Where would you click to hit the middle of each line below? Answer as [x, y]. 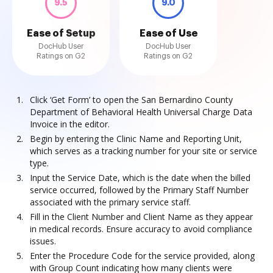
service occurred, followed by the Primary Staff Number [139, 190]
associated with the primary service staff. [110, 202]
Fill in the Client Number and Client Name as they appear [141, 217]
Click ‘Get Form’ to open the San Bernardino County [131, 100]
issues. [43, 241]
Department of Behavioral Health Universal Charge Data [141, 112]
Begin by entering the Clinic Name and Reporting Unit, [136, 139]
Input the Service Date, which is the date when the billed [140, 178]
